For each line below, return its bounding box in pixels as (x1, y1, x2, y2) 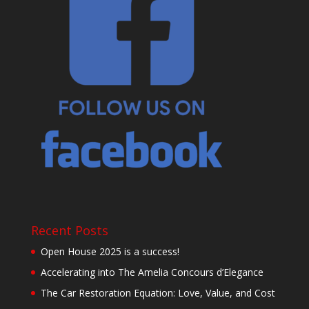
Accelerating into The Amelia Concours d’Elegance (40, 266, 263, 279)
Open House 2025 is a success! (40, 245, 179, 259)
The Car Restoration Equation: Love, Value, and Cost (40, 286, 275, 300)
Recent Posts (30, 222, 108, 239)
